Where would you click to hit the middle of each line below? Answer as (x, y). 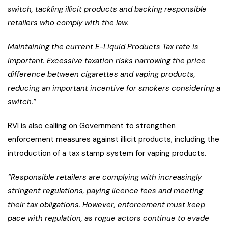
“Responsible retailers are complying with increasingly (105, 177)
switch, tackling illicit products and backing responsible (107, 9)
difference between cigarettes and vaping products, (102, 75)
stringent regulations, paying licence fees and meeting (105, 191)
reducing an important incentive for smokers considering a (114, 88)
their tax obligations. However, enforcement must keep (106, 205)
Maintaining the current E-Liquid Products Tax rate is (103, 47)
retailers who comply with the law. (68, 23)
